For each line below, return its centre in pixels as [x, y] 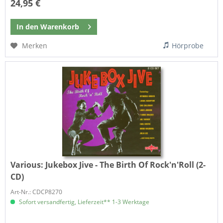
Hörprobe [188, 45]
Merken [35, 45]
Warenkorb [60, 26]
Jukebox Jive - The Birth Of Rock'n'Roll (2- [126, 165]
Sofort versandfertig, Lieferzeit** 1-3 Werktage [84, 202]
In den [28, 26]
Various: [28, 165]
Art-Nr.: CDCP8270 [37, 192]
